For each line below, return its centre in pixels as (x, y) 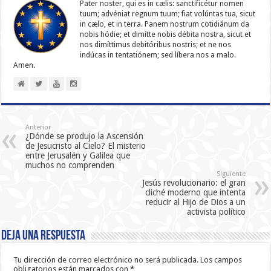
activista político (216, 212)
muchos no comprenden (70, 165)
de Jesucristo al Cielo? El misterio (86, 146)
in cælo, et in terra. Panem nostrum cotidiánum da (165, 24)
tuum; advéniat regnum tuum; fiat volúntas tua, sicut (168, 14)
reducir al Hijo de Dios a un (195, 202)
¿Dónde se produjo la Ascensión (85, 136)
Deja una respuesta (44, 237)
